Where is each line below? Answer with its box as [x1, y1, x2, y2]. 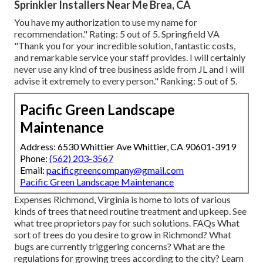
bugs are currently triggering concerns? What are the [14, 240, 225, 252]
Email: [20, 164, 46, 176]
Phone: [20, 152, 49, 164]
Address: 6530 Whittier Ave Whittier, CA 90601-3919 [20, 140, 236, 152]
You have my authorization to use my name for [14, 16, 197, 28]
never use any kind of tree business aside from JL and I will [14, 63, 244, 75]
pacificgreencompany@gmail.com [46, 164, 184, 176]
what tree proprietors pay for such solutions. [14, 217, 193, 228]
